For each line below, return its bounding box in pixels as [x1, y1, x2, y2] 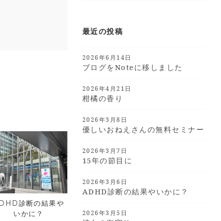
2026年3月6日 [82, 178, 128, 186]
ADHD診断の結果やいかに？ [82, 186, 189, 196]
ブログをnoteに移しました [82, 62, 183, 72]
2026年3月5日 [82, 209, 128, 217]
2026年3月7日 [82, 147, 128, 155]
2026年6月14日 [82, 53, 132, 62]
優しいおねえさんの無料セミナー [82, 124, 205, 134]
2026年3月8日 [82, 115, 128, 124]
